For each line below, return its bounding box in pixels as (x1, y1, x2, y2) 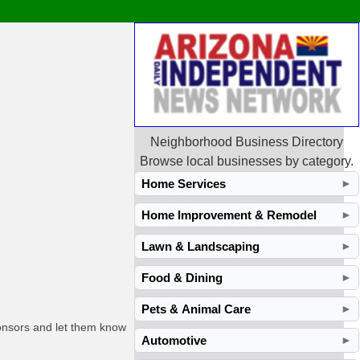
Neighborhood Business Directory (150, 135, 344, 149)
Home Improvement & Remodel (141, 208, 317, 223)
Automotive (141, 333, 207, 348)
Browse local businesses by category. (140, 154, 354, 169)
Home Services (141, 177, 227, 191)
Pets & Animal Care (141, 302, 252, 317)
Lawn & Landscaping (141, 239, 260, 254)
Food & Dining (141, 271, 223, 285)
